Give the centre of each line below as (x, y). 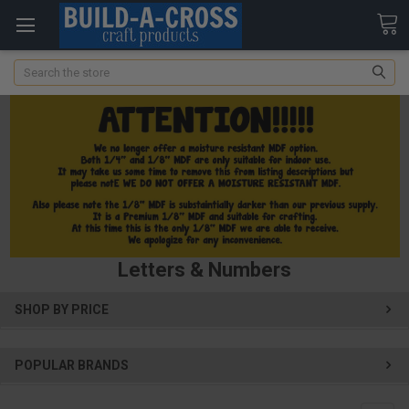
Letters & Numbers (204, 270)
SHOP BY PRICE (62, 310)
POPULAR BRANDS (72, 365)
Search (31, 68)
